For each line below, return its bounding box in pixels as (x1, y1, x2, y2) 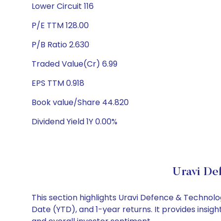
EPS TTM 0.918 (32, 77, 84, 89)
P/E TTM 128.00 (32, 20, 89, 31)
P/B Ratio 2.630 (32, 39, 89, 50)
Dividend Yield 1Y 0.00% (32, 116, 117, 127)
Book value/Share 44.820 (32, 97, 129, 108)
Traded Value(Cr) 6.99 (32, 58, 117, 70)
